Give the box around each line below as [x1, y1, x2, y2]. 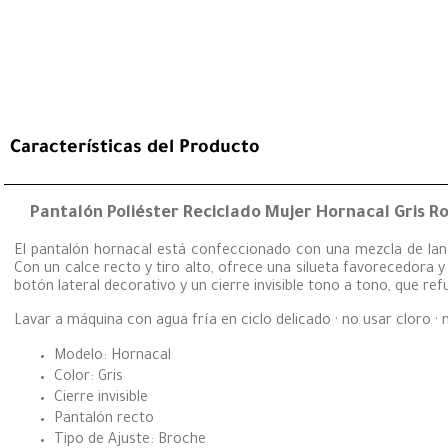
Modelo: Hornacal [54, 349, 171, 366]
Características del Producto [10, 139, 260, 160]
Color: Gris [54, 370, 123, 387]
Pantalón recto [54, 412, 154, 429]
